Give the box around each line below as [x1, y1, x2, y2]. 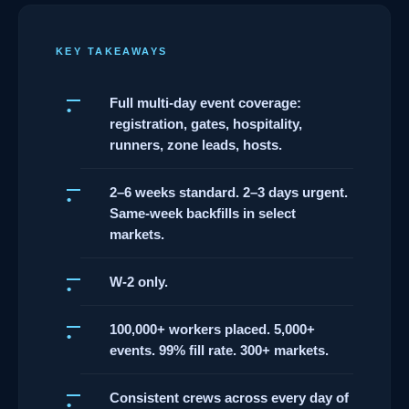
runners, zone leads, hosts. [110, 136, 283, 152]
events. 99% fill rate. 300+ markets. [110, 341, 330, 358]
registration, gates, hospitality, [110, 115, 303, 131]
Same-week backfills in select [110, 204, 297, 221]
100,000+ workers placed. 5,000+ [110, 320, 316, 337]
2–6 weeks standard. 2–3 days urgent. [110, 184, 349, 200]
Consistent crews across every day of [110, 389, 350, 405]
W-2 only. [110, 273, 169, 289]
